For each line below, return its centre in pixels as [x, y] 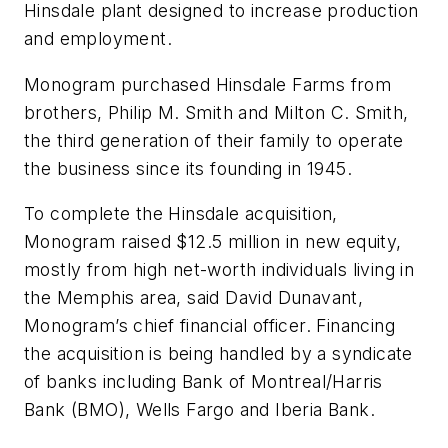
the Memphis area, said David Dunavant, [194, 298]
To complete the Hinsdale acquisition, [181, 214]
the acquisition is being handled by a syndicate [218, 354]
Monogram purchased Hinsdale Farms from [208, 84]
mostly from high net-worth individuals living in [219, 270]
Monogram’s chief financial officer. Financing [209, 326]
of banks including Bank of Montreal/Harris [203, 382]
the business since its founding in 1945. [188, 168]
